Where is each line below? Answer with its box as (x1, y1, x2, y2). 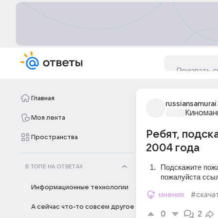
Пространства (31, 134, 78, 141)
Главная (31, 95, 54, 102)
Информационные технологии (31, 184, 128, 191)
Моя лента (31, 114, 65, 121)
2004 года (146, 142, 200, 154)
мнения (159, 191, 184, 199)
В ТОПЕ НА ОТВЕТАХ (25, 163, 83, 169)
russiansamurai (165, 100, 217, 108)
